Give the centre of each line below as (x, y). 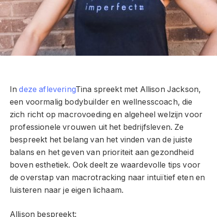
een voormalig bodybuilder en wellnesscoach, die (101, 102)
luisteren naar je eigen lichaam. (67, 190)
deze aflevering (47, 89)
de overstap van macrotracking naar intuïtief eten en (108, 177)
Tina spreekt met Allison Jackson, (138, 89)
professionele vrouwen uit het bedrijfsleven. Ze (97, 127)
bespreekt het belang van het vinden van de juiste (101, 139)
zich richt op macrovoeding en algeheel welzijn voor (106, 114)
